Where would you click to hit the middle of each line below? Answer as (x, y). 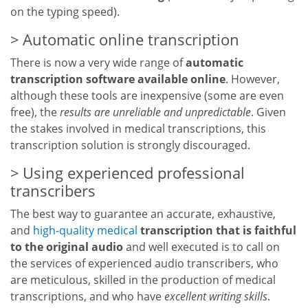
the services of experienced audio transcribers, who (144, 264)
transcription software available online (118, 79)
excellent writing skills (216, 297)
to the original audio (67, 247)
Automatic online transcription (131, 40)
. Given (268, 112)
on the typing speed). (65, 12)
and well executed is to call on (201, 247)
